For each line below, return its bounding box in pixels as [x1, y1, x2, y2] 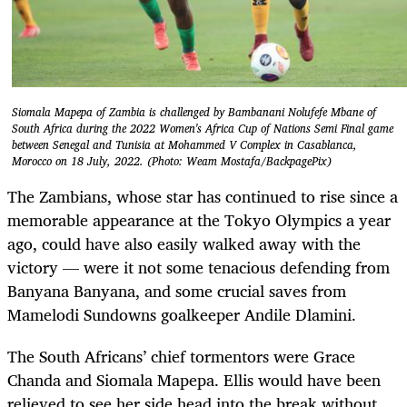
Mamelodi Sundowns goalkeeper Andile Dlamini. [7, 301, 356, 328]
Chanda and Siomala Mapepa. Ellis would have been [7, 366, 381, 394]
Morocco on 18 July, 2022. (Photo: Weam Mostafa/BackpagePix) [12, 151, 332, 171]
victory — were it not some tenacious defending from [7, 253, 390, 281]
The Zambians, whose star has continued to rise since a [7, 183, 398, 210]
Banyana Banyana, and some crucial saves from [7, 277, 346, 304]
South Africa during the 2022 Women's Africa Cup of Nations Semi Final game [12, 118, 393, 138]
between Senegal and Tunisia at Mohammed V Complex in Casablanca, [12, 134, 357, 154]
